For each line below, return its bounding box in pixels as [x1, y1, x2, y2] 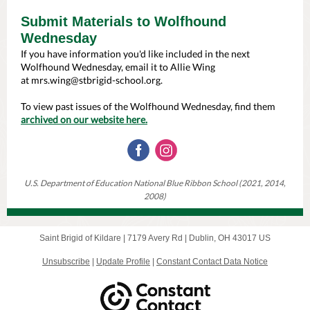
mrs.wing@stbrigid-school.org [31, 74, 161, 86]
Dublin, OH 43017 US [189, 233, 271, 243]
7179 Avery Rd [127, 233, 183, 243]
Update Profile [96, 257, 150, 266]
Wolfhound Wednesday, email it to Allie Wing [21, 61, 215, 73]
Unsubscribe [42, 257, 90, 266]
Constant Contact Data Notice [156, 257, 268, 266]
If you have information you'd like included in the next [21, 48, 250, 60]
